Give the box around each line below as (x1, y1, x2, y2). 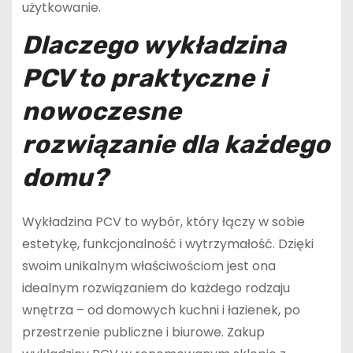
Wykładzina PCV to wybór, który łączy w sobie (21, 213, 305, 232)
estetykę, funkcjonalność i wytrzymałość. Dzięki (21, 235, 314, 254)
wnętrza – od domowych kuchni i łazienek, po (21, 301, 300, 320)
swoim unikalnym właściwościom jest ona (21, 257, 276, 276)
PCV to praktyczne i (21, 63, 267, 94)
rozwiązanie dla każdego (21, 129, 330, 160)
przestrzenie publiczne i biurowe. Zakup (21, 323, 265, 342)
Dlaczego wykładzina (21, 30, 286, 61)
